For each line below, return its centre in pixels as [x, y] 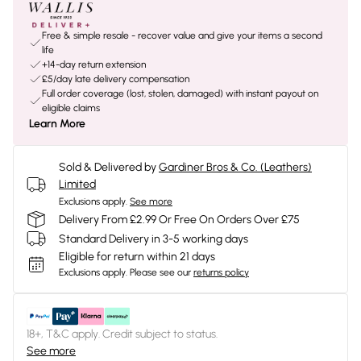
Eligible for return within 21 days [137, 257]
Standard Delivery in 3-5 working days [154, 239]
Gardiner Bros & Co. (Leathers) [235, 167]
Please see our [160, 272]
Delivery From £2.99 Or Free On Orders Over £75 [179, 219]
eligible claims [71, 108]
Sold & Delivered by [108, 167]
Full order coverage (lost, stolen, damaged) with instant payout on [180, 93]
